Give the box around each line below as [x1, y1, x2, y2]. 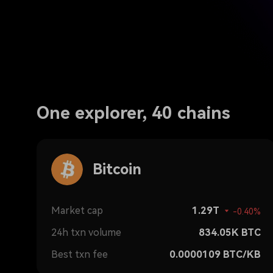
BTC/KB [223, 249, 261, 260]
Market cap [51, 205, 103, 216]
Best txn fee [51, 249, 108, 260]
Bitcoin [93, 161, 141, 178]
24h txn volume [51, 227, 121, 238]
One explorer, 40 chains [37, 103, 230, 123]
